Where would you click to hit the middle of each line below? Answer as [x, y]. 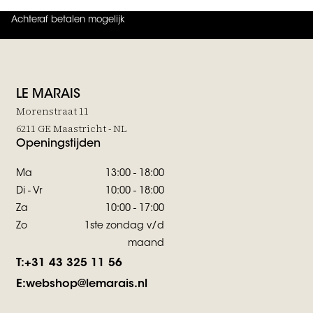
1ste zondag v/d [124, 226]
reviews [140, 25]
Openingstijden [58, 144]
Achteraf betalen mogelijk [68, 20]
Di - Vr [29, 191]
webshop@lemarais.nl [87, 284]
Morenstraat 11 [52, 111]
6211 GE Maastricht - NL [71, 128]
